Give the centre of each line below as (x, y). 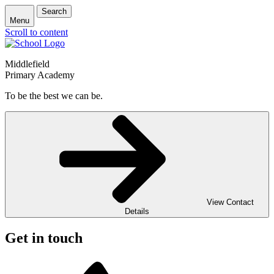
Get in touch (44, 238)
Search (54, 11)
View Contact (230, 202)
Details (137, 211)
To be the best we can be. (54, 96)
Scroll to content (36, 32)
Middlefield (27, 64)
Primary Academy (40, 75)
